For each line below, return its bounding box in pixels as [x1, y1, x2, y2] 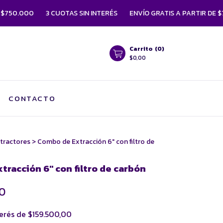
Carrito [129, 44, 153, 53]
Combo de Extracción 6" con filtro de [37, 136, 154, 147]
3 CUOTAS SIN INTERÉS [10, 8, 83, 18]
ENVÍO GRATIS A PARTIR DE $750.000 [94, 8, 216, 18]
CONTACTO [8, 93, 56, 104]
